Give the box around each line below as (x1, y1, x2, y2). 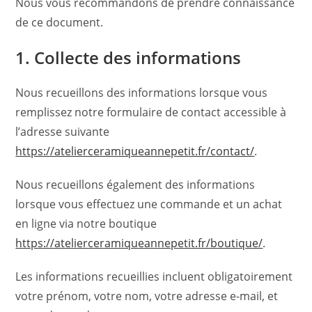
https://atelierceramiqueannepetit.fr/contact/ (15, 143, 255, 159)
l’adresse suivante (15, 124, 110, 139)
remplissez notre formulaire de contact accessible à (15, 104, 287, 120)
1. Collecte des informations (15, 46, 242, 69)
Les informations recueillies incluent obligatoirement (15, 269, 293, 284)
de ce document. (15, 15, 104, 30)
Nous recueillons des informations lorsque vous (15, 85, 268, 100)
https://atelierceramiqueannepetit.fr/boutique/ (15, 235, 263, 251)
